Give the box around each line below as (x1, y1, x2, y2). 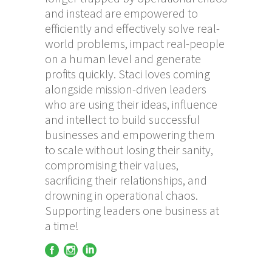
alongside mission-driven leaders (45, 81, 206, 97)
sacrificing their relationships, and (45, 172, 207, 188)
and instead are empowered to (45, 5, 198, 21)
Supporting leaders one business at (45, 203, 219, 219)
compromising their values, (45, 157, 178, 173)
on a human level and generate (45, 51, 201, 67)
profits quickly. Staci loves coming (45, 66, 210, 82)
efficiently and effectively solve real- (45, 21, 220, 36)
